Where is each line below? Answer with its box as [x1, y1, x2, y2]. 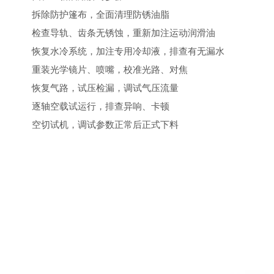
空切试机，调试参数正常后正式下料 [13, 119, 179, 130]
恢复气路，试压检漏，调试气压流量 [13, 83, 179, 93]
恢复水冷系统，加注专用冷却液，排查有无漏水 [13, 46, 224, 56]
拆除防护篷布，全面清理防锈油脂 [13, 9, 169, 20]
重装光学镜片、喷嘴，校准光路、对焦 [13, 64, 188, 75]
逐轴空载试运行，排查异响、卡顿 [13, 101, 169, 111]
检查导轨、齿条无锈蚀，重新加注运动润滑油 [13, 28, 215, 38]
